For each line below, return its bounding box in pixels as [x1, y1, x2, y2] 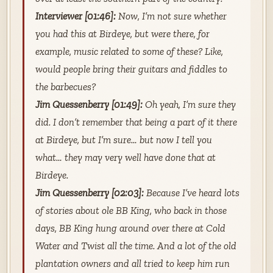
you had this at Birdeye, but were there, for [35, 27, 210, 40]
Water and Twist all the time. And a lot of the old [35, 239, 236, 252]
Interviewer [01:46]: [35, 9, 116, 22]
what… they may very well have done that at [35, 151, 216, 163]
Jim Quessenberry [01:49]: [35, 97, 143, 110]
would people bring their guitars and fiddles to [35, 62, 227, 75]
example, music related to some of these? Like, [35, 44, 223, 57]
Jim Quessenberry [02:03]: [35, 186, 144, 199]
